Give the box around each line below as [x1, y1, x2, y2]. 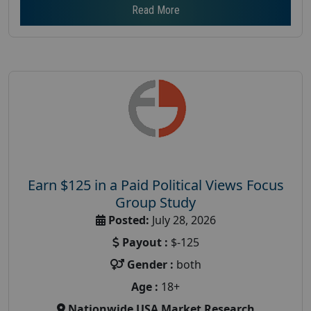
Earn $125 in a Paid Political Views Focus [27, 175, 284, 194]
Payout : [121, 234, 168, 250]
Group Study [115, 192, 196, 212]
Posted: [108, 212, 149, 228]
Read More [131, 3, 180, 17]
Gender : [126, 256, 174, 272]
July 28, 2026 [149, 212, 216, 228]
